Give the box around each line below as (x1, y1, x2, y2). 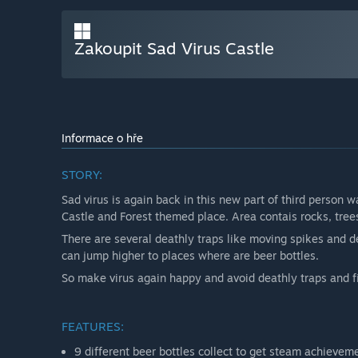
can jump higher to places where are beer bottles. (62, 249, 319, 263)
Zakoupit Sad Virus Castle (74, 38, 274, 59)
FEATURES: (62, 319, 124, 335)
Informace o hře (62, 131, 143, 145)
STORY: (62, 167, 102, 183)
